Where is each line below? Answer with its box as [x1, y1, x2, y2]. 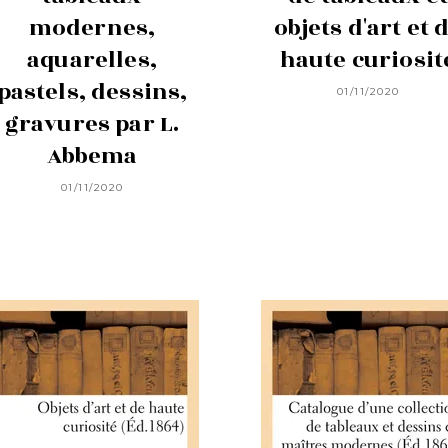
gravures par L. [4, 106, 180, 141]
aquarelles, [27, 42, 157, 77]
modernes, [28, 10, 156, 45]
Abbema [46, 138, 138, 173]
